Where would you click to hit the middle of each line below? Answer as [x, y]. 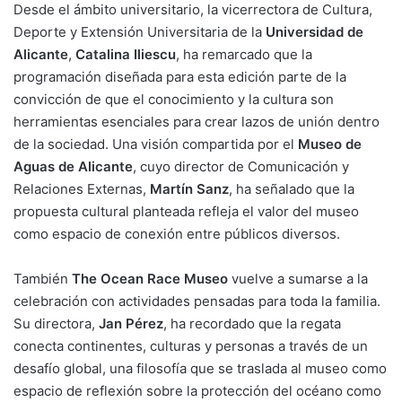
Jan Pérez [131, 323]
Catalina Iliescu [126, 54]
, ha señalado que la [292, 188]
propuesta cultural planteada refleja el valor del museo [186, 211]
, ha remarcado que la [244, 54]
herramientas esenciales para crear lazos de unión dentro [197, 121]
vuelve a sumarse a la [298, 278]
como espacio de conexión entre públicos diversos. [177, 233]
